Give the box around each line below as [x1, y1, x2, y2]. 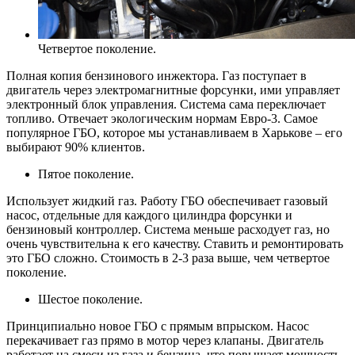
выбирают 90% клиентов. [6, 139, 145, 154]
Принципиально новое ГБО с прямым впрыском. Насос [6, 319, 309, 333]
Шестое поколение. [38, 292, 143, 306]
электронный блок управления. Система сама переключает [6, 97, 326, 111]
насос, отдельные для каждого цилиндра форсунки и [6, 208, 292, 222]
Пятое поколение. [38, 166, 134, 181]
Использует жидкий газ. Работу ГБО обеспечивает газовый [6, 193, 328, 208]
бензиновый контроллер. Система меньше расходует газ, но [6, 222, 330, 236]
